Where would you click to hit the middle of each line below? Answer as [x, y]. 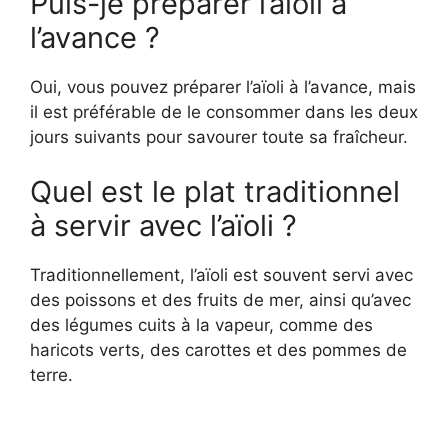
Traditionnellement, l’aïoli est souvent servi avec [221, 275]
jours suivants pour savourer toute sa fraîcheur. [219, 136]
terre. [51, 375]
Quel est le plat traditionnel [215, 192]
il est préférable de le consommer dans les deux [224, 111]
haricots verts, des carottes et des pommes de [218, 350]
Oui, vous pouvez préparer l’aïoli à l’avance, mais [223, 86]
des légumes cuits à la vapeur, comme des [201, 325]
